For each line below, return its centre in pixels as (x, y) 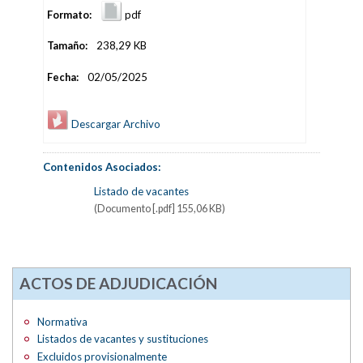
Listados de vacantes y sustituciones (123, 339)
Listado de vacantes (141, 192)
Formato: (69, 14)
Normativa (63, 321)
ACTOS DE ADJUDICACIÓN (118, 283)
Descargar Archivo (114, 124)
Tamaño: (67, 46)
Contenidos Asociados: (102, 167)
